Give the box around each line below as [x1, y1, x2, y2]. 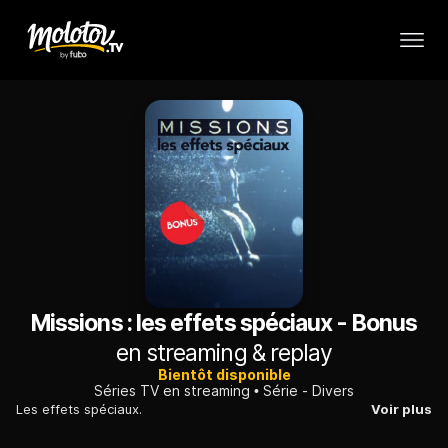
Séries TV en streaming [94, 382, 250, 400]
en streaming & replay [115, 339, 333, 368]
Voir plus [371, 401, 432, 418]
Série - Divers [263, 382, 354, 400]
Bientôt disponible [157, 366, 291, 384]
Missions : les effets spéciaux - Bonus [30, 309, 418, 338]
